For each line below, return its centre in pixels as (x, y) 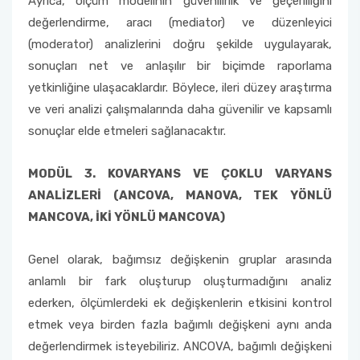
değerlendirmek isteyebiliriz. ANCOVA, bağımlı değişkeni (180, 346)
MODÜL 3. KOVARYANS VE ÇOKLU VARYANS (180, 174)
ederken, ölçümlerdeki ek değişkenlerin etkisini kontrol (180, 303)
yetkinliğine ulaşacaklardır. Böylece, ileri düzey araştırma (180, 88)
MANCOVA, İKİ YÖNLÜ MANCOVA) (127, 217)
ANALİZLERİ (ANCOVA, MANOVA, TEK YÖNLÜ (180, 195)
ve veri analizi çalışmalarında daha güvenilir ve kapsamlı (180, 109)
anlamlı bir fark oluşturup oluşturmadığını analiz (180, 281)
